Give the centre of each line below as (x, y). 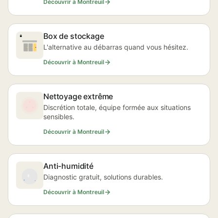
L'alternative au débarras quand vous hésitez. (116, 47)
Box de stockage (74, 36)
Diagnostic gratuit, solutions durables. (103, 177)
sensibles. (59, 117)
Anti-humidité (68, 166)
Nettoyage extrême (78, 96)
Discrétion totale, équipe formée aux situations (117, 107)
